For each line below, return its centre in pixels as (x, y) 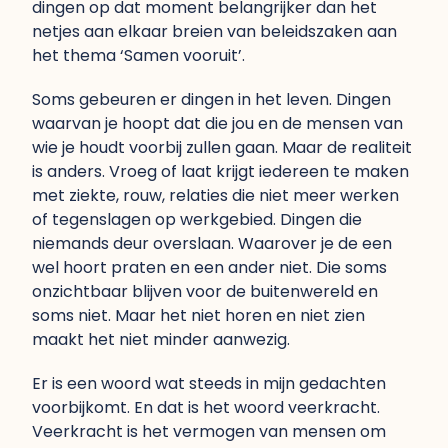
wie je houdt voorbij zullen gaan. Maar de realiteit (222, 147)
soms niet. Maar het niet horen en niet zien (198, 315)
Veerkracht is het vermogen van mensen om (209, 431)
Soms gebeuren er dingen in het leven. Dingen (211, 99)
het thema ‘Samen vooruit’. (138, 55)
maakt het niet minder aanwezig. (161, 339)
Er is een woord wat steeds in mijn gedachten (209, 383)
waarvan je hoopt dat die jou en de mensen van (217, 123)
